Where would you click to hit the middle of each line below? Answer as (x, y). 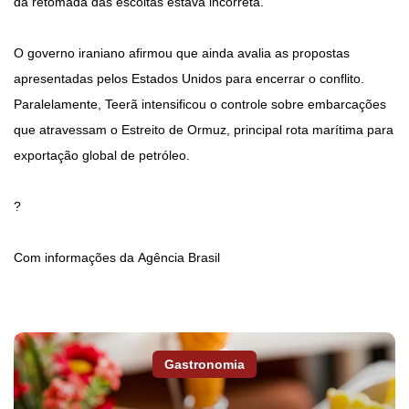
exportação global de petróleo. (102, 156)
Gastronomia (204, 365)
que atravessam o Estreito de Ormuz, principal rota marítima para (204, 130)
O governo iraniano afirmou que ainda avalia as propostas (182, 53)
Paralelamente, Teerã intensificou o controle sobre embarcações (200, 105)
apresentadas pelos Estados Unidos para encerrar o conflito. (189, 79)
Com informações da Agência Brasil (117, 258)
